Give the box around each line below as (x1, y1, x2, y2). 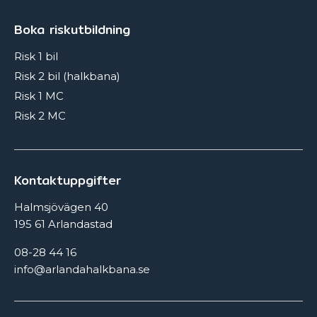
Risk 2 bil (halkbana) (14, 69, 120, 83)
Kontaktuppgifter (14, 171, 121, 190)
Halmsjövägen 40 (14, 200, 108, 214)
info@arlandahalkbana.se (14, 263, 150, 277)
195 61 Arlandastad (14, 217, 113, 231)
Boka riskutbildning (14, 20, 130, 40)
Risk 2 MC (14, 108, 66, 122)
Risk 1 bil (14, 50, 58, 64)
